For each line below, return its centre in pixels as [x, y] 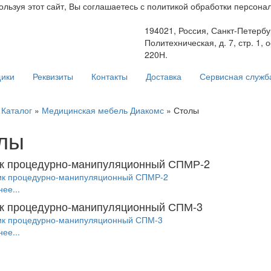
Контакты [109, 76]
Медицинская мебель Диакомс [103, 110]
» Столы [181, 110]
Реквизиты [53, 76]
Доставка [164, 76]
